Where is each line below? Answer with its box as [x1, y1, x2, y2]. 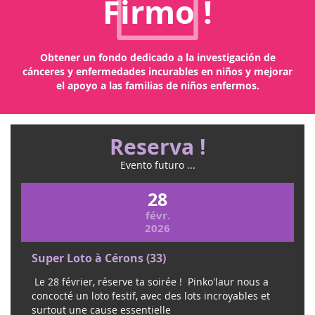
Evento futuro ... [120, 158, 195, 172]
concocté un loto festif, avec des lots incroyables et [32, 289, 270, 303]
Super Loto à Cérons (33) [32, 250, 166, 266]
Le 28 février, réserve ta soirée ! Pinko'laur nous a [32, 275, 269, 289]
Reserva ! [109, 132, 206, 162]
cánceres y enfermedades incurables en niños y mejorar [22, 65, 292, 79]
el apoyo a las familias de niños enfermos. [56, 79, 259, 93]
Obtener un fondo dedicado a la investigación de [39, 51, 276, 65]
